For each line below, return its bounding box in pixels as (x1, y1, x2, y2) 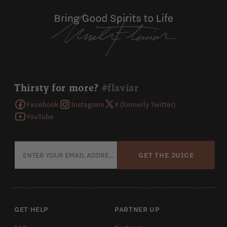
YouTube (26, 111, 54, 121)
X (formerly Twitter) (115, 99, 176, 109)
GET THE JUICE (138, 150, 194, 160)
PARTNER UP (115, 204, 160, 214)
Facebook (26, 99, 59, 109)
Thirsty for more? (14, 81, 102, 94)
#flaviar (101, 81, 139, 94)
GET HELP (14, 204, 49, 214)
